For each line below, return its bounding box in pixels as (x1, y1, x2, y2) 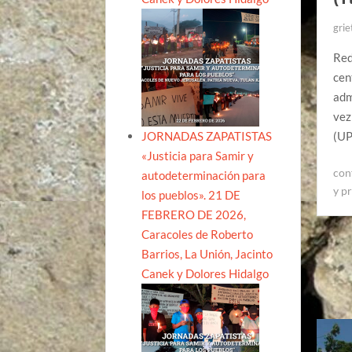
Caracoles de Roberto (141, 226, 254, 241)
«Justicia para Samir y (141, 148, 255, 163)
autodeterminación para (141, 167, 266, 182)
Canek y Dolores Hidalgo (141, 266, 269, 280)
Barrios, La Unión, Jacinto (141, 246, 273, 261)
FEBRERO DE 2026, (141, 207, 247, 222)
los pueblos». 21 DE (141, 187, 241, 202)
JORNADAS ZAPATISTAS (141, 128, 273, 143)
